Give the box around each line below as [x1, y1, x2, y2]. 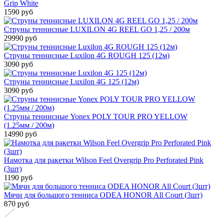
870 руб [4, 199, 29, 208]
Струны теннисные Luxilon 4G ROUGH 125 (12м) [4, 51, 170, 60]
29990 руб [4, 33, 37, 42]
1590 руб [4, 7, 33, 16]
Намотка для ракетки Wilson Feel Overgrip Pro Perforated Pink [4, 155, 203, 164]
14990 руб [4, 129, 37, 138]
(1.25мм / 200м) [4, 121, 54, 129]
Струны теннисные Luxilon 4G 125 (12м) [4, 77, 139, 86]
